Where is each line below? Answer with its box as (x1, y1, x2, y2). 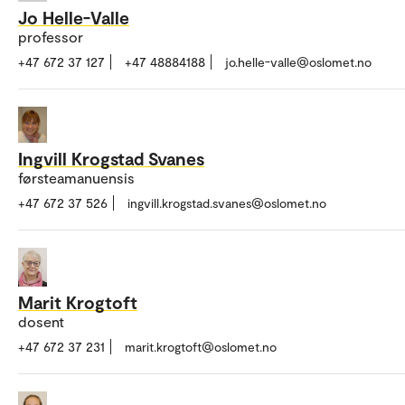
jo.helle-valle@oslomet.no (225, 53, 372, 70)
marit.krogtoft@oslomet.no (125, 339, 277, 354)
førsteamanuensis (18, 169, 135, 187)
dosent (18, 313, 64, 330)
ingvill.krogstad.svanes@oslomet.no (127, 195, 326, 212)
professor (18, 27, 83, 45)
